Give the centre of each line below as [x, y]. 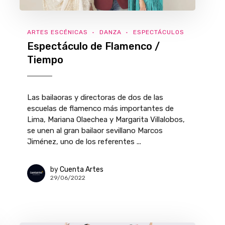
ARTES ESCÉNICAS [58, 32]
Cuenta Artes [82, 169]
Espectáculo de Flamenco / [93, 46]
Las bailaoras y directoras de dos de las [95, 97]
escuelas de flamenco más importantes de [100, 108]
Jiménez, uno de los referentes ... [84, 142]
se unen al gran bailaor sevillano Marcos [95, 131]
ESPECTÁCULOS [159, 32]
